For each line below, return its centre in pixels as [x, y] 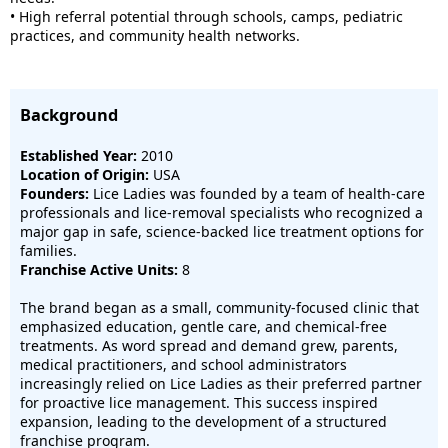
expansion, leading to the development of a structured [203, 421]
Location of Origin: [84, 174]
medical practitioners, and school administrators [183, 364]
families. [48, 250]
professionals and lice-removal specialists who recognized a [221, 212]
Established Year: [78, 155]
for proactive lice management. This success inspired [199, 402]
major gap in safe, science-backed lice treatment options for [222, 231]
